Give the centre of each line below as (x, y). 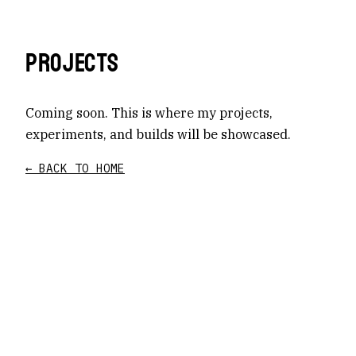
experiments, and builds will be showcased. (158, 134)
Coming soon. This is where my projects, (149, 112)
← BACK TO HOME (75, 168)
